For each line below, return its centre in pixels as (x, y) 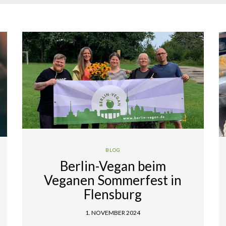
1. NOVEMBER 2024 (113, 212)
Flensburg (113, 194)
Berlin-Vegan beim (113, 166)
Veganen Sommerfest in (113, 180)
